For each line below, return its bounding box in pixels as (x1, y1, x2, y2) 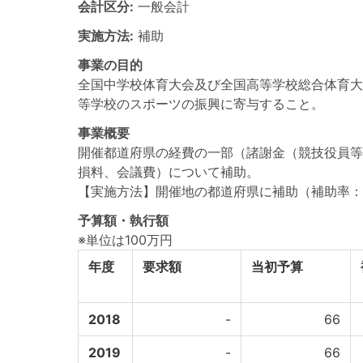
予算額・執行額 (78, 212, 169, 228)
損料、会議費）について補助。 (78, 164, 259, 180)
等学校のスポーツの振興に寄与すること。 (78, 96, 324, 112)
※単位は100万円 (78, 232, 173, 248)
